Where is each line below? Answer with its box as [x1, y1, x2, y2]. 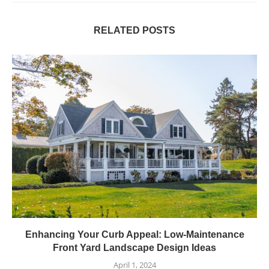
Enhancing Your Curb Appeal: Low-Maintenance [25, 229, 244, 240]
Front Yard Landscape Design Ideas [53, 242, 216, 253]
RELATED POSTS [94, 25, 175, 35]
